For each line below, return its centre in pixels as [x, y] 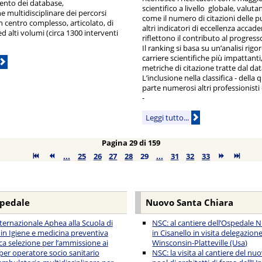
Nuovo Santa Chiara [189, 202]
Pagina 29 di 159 [131, 142]
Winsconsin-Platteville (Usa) [200, 242]
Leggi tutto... [168, 117]
